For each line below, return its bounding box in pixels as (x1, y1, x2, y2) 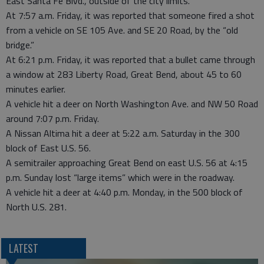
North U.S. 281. (6, 200, 67, 214)
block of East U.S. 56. (6, 141, 91, 155)
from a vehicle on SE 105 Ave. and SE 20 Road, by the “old (6, 23, 238, 37)
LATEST (8, 240, 38, 256)
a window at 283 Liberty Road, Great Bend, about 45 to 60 (6, 67, 242, 81)
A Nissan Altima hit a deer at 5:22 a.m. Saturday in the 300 (6, 126, 240, 140)
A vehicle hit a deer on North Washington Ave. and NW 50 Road (6, 97, 258, 111)
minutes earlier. (6, 82, 65, 96)
